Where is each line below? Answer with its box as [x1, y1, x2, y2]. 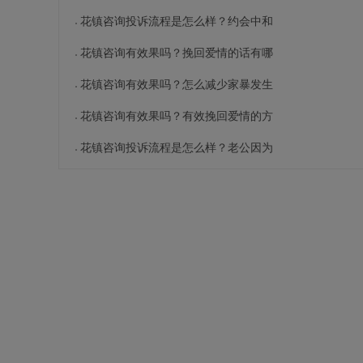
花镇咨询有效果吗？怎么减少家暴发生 [80, 78, 273, 91]
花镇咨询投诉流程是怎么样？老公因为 [80, 141, 273, 154]
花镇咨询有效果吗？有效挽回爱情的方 [80, 109, 273, 122]
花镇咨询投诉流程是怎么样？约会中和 [80, 15, 273, 28]
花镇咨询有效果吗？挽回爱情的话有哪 [80, 46, 273, 59]
